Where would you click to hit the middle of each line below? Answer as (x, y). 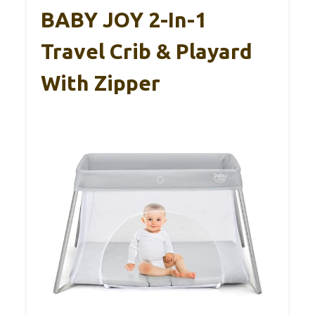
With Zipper (101, 83)
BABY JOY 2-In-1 (124, 19)
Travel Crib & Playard (147, 51)
